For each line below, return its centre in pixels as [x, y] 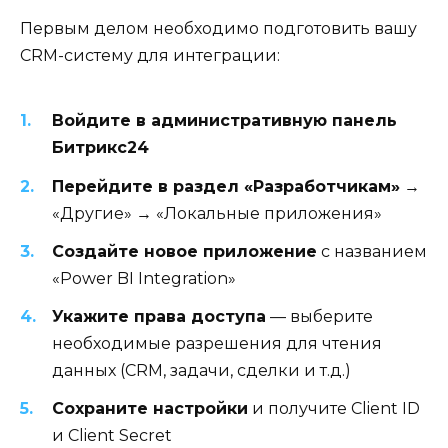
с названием [372, 251]
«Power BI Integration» [144, 278]
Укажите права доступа [159, 316]
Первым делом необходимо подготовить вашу [218, 29]
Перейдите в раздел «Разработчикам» [226, 186]
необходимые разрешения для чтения [217, 343]
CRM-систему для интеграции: [150, 56]
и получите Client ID [334, 409]
